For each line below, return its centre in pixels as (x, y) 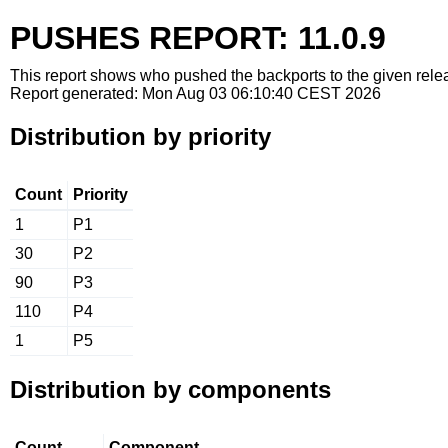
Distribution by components (170, 389)
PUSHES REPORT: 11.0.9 (198, 38)
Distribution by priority (140, 136)
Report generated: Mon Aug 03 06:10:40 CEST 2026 (195, 93)
